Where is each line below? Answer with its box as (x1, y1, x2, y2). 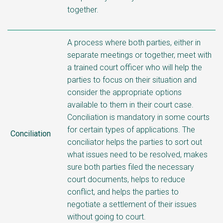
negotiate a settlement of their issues (67, 199, 197, 209)
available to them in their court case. (67, 100, 194, 110)
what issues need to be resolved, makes (67, 149, 208, 159)
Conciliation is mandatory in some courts (67, 112, 210, 122)
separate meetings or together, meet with (67, 50, 212, 60)
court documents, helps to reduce (67, 174, 185, 184)
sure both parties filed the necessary (67, 162, 194, 172)
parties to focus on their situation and (67, 75, 197, 85)
